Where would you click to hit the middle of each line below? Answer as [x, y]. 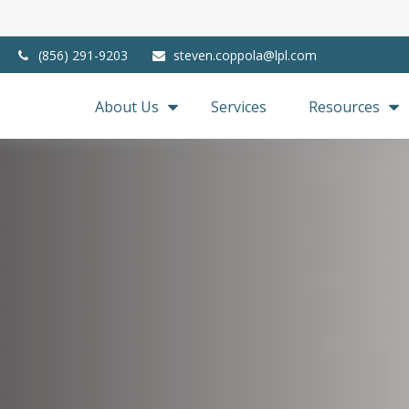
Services [239, 106]
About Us [127, 106]
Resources [345, 106]
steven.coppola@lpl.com [245, 55]
